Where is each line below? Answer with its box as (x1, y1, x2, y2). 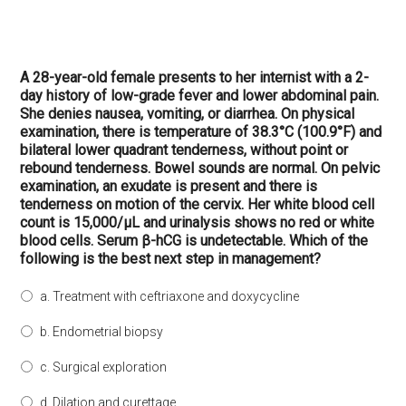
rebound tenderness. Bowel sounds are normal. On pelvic (20, 159, 381, 177)
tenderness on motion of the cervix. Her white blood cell (20, 196, 375, 213)
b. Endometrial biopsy (40, 324, 164, 339)
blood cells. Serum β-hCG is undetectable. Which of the (20, 232, 369, 249)
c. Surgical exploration (40, 360, 168, 374)
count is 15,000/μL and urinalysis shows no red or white (20, 214, 375, 231)
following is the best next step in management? (20, 250, 322, 267)
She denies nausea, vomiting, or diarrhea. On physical (20, 105, 355, 122)
